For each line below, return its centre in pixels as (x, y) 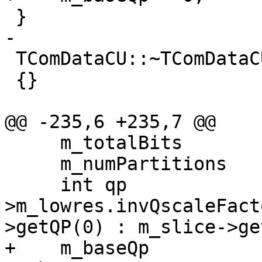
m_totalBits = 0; (32, 143)
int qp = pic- (32, 185)
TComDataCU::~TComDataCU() (10, 59)
